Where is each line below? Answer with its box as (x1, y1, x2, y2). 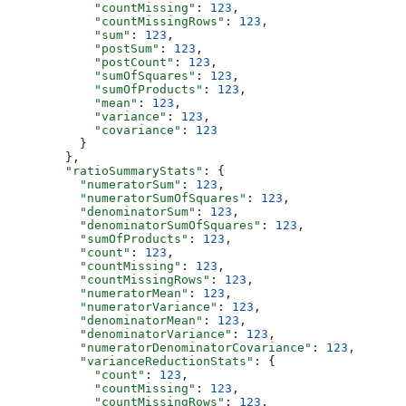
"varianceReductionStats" (7, 353, 254, 368)
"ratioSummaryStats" (7, 163, 203, 178)
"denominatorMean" (7, 313, 203, 327)
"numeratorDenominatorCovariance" (7, 340, 312, 354)
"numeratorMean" (7, 285, 188, 300)
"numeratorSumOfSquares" (7, 190, 246, 205)
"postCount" (7, 54, 174, 69)
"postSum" (7, 41, 159, 55)
